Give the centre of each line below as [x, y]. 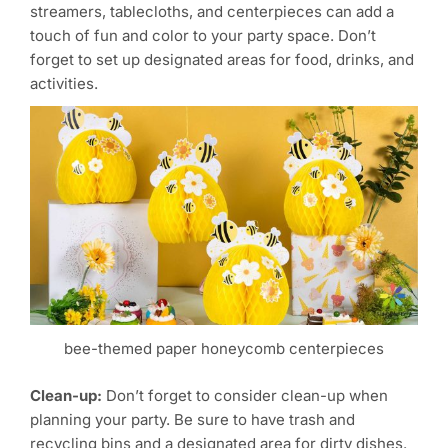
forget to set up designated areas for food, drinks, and [222, 60]
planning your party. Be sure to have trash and [192, 419]
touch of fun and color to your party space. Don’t [203, 36]
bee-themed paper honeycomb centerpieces [224, 349]
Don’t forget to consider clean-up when [245, 395]
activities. [64, 84]
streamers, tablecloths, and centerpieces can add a [212, 12]
